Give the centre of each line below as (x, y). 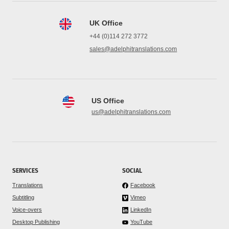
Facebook (143, 185)
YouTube (141, 222)
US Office (108, 100)
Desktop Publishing (36, 222)
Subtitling (23, 197)
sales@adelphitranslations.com (133, 49)
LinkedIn (141, 209)
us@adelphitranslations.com (131, 112)
